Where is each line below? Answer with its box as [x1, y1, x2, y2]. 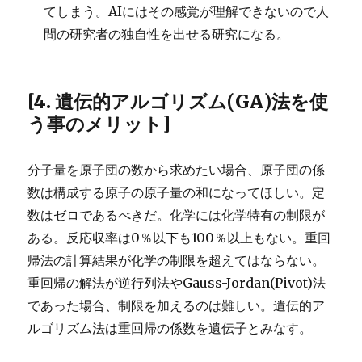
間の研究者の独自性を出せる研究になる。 [44, 25, 290, 42]
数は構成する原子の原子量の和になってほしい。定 [27, 183, 326, 200]
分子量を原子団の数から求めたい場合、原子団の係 [27, 161, 326, 178]
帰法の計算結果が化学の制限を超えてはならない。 [27, 251, 326, 268]
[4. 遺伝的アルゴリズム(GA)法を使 [27, 89, 329, 113]
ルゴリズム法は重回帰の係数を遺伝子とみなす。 [27, 319, 313, 336]
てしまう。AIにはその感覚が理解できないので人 [44, 2, 330, 19]
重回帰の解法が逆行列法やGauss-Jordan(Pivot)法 [27, 274, 326, 291]
